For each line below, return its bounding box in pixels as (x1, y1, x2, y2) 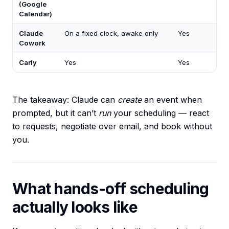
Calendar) (19, 10, 52, 18)
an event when (142, 95, 202, 105)
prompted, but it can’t (12, 108, 99, 119)
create (118, 95, 142, 105)
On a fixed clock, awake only (64, 29, 158, 38)
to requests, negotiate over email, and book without (12, 121, 212, 132)
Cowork (19, 39, 45, 48)
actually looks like (12, 198, 138, 217)
